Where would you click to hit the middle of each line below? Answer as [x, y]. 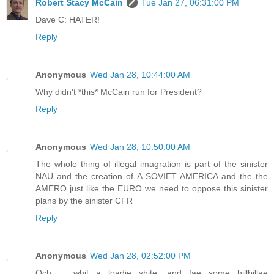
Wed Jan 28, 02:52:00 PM [140, 256]
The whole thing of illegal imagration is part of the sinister [152, 164]
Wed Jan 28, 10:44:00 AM [140, 75]
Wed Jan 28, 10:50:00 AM [140, 147]
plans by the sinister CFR [84, 201]
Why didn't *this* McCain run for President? [119, 92]
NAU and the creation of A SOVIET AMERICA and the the [152, 176]
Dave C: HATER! [68, 20]
